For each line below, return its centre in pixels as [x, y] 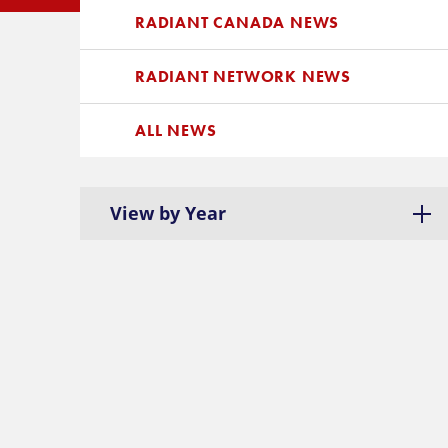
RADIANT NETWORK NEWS [243, 76]
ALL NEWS [176, 130]
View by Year [168, 213]
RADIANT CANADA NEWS [237, 22]
